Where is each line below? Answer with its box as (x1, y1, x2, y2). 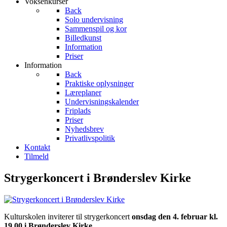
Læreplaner (65, 88, 101, 97)
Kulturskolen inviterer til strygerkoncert (4, 212, 132, 221)
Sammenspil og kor (65, 24, 127, 33)
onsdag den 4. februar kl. (132, 212, 218, 221)
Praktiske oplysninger (65, 79, 134, 88)
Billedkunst (65, 33, 101, 42)
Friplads (65, 106, 91, 115)
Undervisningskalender (65, 97, 139, 106)
